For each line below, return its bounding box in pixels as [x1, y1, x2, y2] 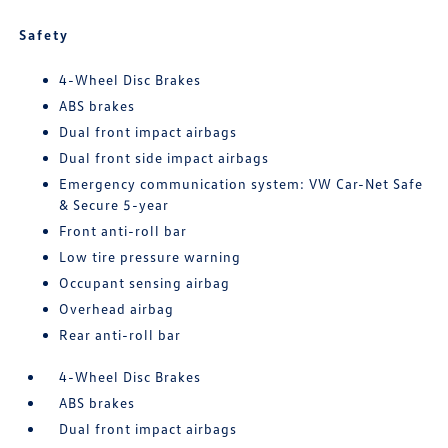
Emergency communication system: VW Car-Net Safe [59, 175, 424, 193]
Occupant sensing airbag [59, 274, 231, 292]
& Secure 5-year [59, 196, 170, 214]
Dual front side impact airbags [59, 149, 270, 167]
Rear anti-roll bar [59, 326, 182, 344]
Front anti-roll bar [59, 222, 188, 240]
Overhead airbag [59, 300, 175, 318]
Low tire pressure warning [59, 248, 242, 266]
